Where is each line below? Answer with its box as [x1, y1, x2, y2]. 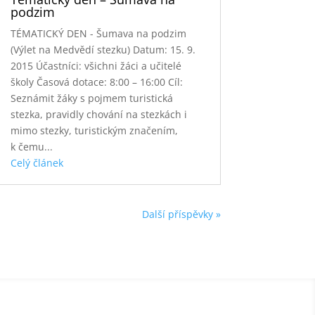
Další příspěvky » [141, 207, 221, 221]
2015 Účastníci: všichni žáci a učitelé [10, 58, 181, 72]
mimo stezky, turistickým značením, [10, 123, 178, 137]
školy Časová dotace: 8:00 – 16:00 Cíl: [10, 75, 183, 89]
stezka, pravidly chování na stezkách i [10, 107, 187, 121]
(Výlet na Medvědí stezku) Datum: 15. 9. [10, 42, 195, 56]
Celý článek [10, 155, 63, 169]
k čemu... [10, 139, 53, 153]
